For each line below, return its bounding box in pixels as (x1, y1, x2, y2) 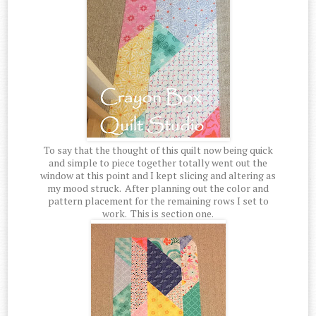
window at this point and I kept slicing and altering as (40, 169, 276, 183)
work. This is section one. (102, 207, 214, 221)
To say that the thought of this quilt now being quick (43, 143, 273, 157)
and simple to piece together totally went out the (49, 156, 267, 170)
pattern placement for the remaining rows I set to (47, 194, 269, 208)
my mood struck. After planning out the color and (47, 181, 269, 195)
